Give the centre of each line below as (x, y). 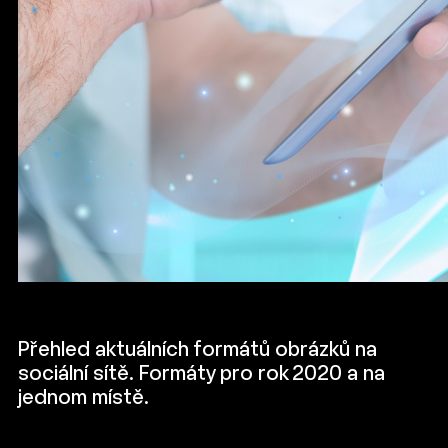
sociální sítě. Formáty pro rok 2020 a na (201, 374)
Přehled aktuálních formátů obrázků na (197, 350)
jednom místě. (83, 398)
